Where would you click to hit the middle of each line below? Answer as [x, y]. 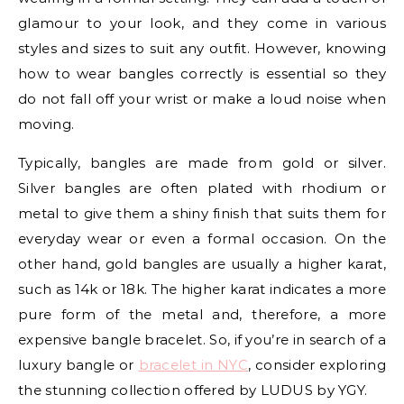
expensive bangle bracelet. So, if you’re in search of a [202, 339]
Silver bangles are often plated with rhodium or [202, 188]
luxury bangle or [78, 364]
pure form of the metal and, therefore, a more [202, 314]
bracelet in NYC [193, 364]
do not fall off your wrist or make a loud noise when [202, 98]
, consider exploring [317, 364]
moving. [46, 124]
